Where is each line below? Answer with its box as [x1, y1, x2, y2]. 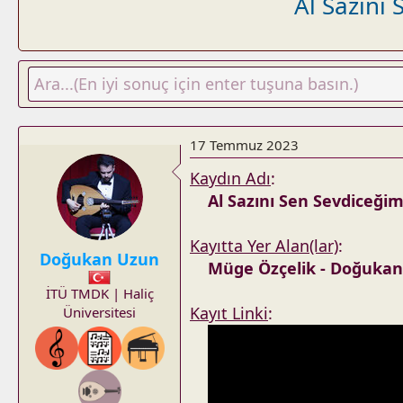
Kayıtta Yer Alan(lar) [190, 235, 338, 256]
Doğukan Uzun [40, 248, 159, 270]
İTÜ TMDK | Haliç [45, 284, 154, 302]
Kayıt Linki [190, 302, 268, 324]
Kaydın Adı [190, 167, 271, 189]
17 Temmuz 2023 [190, 136, 299, 154]
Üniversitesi [63, 303, 136, 321]
